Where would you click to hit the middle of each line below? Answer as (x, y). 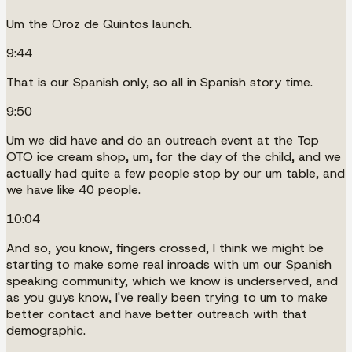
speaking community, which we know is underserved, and (172, 280)
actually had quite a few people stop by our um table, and (176, 173)
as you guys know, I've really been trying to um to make (167, 297)
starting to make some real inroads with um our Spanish (169, 264)
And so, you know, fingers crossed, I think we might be (165, 247)
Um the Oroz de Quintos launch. (99, 24)
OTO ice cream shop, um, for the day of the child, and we (174, 156)
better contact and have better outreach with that (157, 313)
